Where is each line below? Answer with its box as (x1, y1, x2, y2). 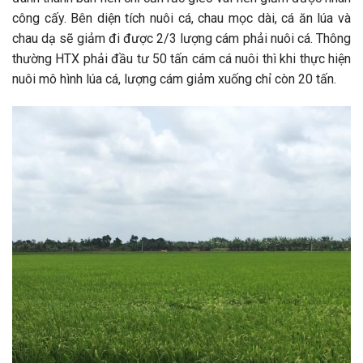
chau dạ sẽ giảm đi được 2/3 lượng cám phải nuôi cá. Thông (12, 31, 351, 47)
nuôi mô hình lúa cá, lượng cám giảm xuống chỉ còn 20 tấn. (12, 71, 336, 88)
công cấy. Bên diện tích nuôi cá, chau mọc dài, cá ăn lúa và (12, 11, 351, 27)
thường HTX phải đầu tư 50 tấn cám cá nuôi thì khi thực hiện (12, 51, 351, 67)
